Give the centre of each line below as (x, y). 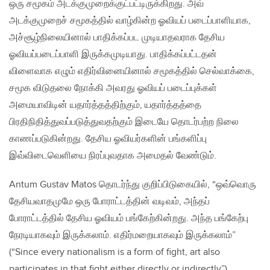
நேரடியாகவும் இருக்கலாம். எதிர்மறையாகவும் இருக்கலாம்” (122, 236)
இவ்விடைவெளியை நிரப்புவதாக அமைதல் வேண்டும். (113, 156)
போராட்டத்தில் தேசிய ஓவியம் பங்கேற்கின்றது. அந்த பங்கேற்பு (129, 219)
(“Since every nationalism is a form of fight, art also (115, 253)
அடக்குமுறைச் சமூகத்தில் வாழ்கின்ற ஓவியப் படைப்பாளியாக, (130, 21)
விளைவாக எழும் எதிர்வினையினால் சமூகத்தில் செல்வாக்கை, (132, 72)
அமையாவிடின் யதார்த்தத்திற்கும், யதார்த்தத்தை (105, 105)
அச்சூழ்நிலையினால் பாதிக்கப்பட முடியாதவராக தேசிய (117, 38)
